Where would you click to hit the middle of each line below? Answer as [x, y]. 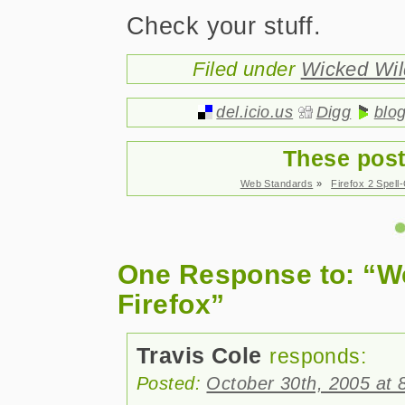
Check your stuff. [224, 26]
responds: [318, 356]
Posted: [172, 383]
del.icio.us [255, 112]
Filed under [247, 69]
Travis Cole [199, 356]
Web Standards [277, 184]
